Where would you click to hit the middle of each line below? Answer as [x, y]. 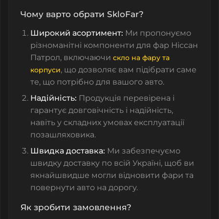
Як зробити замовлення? [76, 208]
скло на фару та [141, 58]
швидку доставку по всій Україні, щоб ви [112, 163]
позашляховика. [63, 135]
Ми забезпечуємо [143, 151]
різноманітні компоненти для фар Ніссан [114, 45]
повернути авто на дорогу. [84, 188]
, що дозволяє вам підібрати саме [129, 70]
